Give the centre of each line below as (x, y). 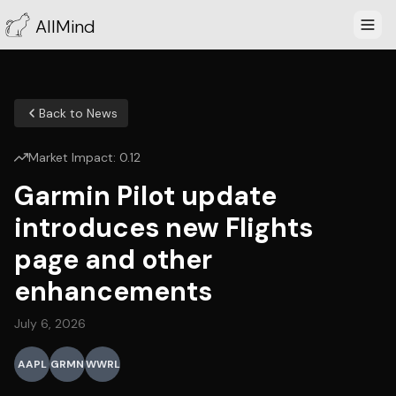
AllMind (65, 27)
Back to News (78, 113)
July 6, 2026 (50, 324)
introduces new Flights (164, 228)
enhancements (113, 291)
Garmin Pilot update (145, 196)
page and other (113, 259)
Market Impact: (74, 157)
